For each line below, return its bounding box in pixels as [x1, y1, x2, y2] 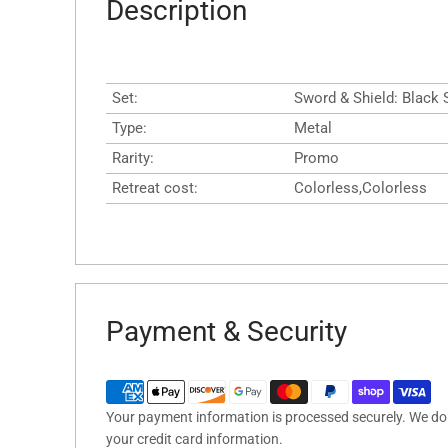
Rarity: [112, 148, 154, 167]
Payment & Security [106, 314, 347, 348]
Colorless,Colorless [294, 178, 427, 197]
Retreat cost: [112, 178, 198, 197]
